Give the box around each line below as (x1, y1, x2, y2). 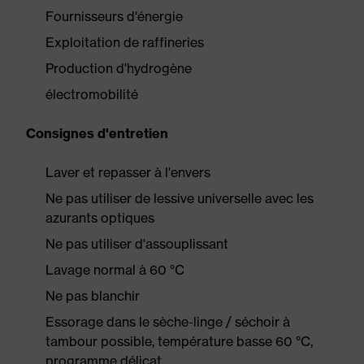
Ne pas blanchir (45, 288, 140, 304)
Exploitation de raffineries (45, 34, 204, 50)
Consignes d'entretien (26, 125, 168, 141)
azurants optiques (45, 210, 154, 226)
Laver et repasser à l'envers (45, 164, 210, 180)
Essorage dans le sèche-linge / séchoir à (45, 314, 290, 330)
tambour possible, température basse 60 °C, (45, 333, 313, 349)
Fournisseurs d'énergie (45, 8, 183, 24)
